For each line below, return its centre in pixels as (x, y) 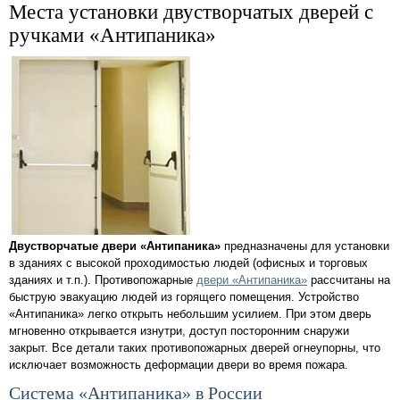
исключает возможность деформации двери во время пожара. (179, 365)
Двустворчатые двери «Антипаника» (115, 246)
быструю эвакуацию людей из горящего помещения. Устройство (184, 297)
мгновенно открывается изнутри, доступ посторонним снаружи (179, 331)
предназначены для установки (305, 246)
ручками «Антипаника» (112, 35)
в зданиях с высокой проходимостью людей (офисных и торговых (188, 263)
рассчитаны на (349, 280)
